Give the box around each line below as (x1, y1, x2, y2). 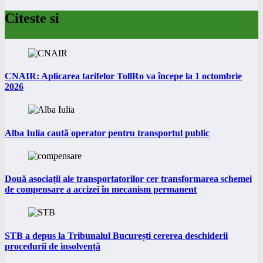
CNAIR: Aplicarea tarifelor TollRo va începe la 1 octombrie (5, 71, 242, 82)
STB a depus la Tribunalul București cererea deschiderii (5, 230, 228, 241)
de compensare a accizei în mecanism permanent (5, 184, 197, 195)
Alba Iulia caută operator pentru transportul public (5, 127, 210, 138)
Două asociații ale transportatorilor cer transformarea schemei (5, 174, 252, 184)
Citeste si (5, 10, 59, 26)
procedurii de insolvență (5, 241, 100, 251)
